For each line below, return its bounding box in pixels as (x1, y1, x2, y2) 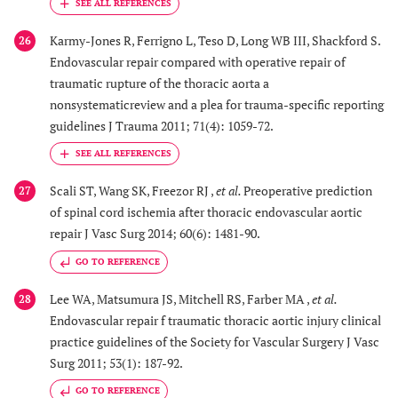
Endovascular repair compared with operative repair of (50, 52, 346, 70)
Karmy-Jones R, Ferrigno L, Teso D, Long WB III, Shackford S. (50, 31, 380, 49)
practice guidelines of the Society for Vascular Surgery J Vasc (50, 332, 379, 350)
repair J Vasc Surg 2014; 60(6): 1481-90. (50, 225, 260, 243)
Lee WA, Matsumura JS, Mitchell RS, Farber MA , (50, 290, 312, 307)
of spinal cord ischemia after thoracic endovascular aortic (50, 203, 362, 221)
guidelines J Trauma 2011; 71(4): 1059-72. (50, 116, 274, 134)
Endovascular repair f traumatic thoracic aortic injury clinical (50, 311, 381, 329)
